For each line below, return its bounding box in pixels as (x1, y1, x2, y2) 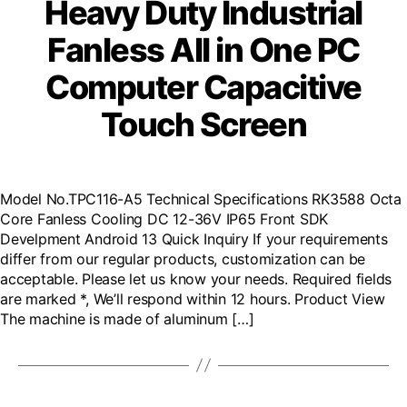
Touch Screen (100, 104, 307, 144)
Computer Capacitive (45, 66, 362, 107)
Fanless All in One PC (47, 29, 360, 70)
